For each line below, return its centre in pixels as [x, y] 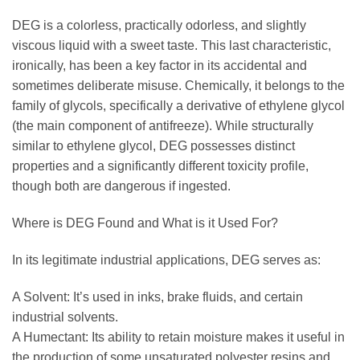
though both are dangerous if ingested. [121, 186]
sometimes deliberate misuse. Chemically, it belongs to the [178, 86]
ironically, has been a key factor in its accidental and [160, 66]
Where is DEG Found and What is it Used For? [145, 223]
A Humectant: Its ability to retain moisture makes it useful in [178, 337]
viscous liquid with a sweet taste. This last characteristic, [172, 46]
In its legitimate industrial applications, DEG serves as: [166, 260]
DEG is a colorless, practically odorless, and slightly [159, 26]
